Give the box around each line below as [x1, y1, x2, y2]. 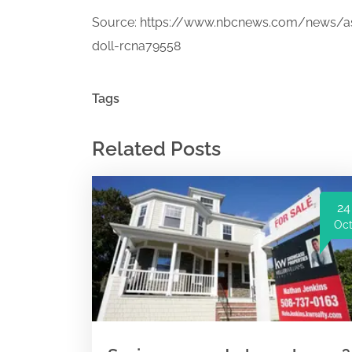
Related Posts [92, 137, 221, 161]
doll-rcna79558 [92, 38, 181, 54]
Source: [92, 15, 140, 31]
